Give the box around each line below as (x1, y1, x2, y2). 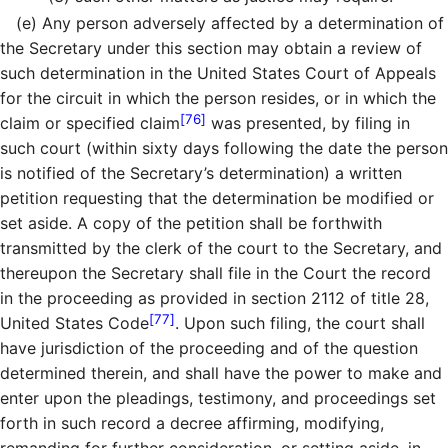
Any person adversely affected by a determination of (37, 12, 444, 33)
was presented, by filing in (206, 112, 410, 133)
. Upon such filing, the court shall (175, 312, 425, 333)
